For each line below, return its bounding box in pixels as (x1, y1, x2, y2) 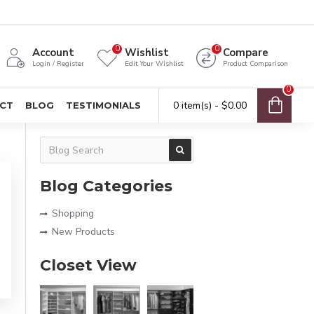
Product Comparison (223, 59, 288, 69)
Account (32, 46, 74, 60)
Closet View (40, 256, 137, 275)
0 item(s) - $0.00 (173, 99, 247, 112)
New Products (52, 225, 115, 238)
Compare (223, 46, 268, 60)
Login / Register (32, 59, 84, 69)
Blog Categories (40, 177, 172, 196)
